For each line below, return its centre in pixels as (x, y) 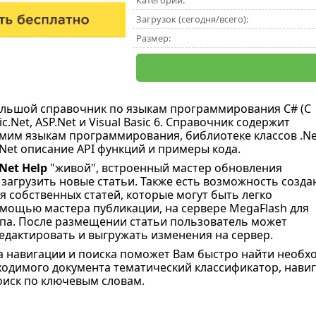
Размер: (153, 38)
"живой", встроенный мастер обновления (166, 168)
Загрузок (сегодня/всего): (192, 19)
